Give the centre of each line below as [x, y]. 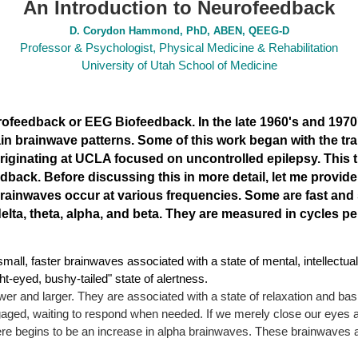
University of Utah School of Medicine [179, 65]
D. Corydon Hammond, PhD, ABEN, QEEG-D [179, 31]
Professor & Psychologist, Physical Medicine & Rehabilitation [179, 48]
